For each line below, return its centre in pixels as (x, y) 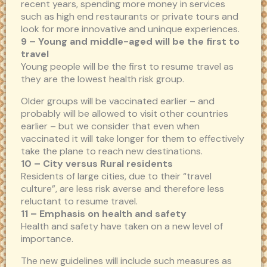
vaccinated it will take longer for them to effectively (133, 139)
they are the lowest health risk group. (103, 79)
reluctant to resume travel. (79, 201)
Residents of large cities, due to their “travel (116, 176)
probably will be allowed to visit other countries (125, 114)
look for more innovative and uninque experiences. (130, 29)
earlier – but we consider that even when (110, 126)
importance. (47, 239)
